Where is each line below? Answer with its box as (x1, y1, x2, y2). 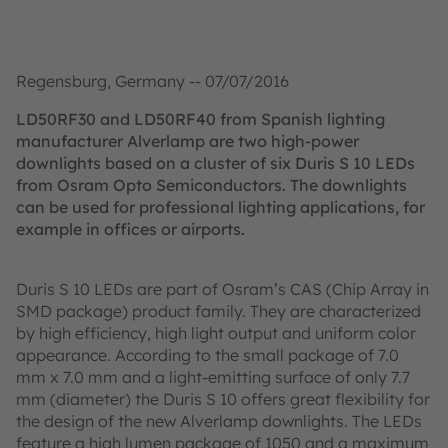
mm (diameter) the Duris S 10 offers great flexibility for (16, 389, 430, 409)
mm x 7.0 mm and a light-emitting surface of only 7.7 (16, 367, 410, 387)
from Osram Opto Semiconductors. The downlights (16, 175, 407, 195)
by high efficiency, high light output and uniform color (16, 323, 416, 343)
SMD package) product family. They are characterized (16, 301, 421, 321)
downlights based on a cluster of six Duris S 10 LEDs (16, 153, 415, 173)
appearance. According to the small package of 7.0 (16, 345, 399, 365)
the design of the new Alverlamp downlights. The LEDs (16, 411, 422, 431)
